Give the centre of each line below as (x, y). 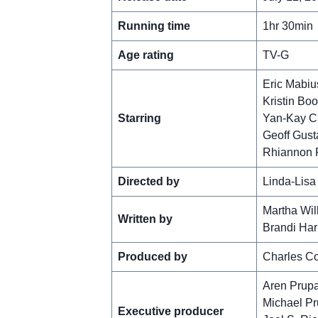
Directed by (148, 181)
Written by (145, 219)
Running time (154, 26)
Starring (139, 118)
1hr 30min (287, 26)
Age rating (146, 55)
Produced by (152, 256)
